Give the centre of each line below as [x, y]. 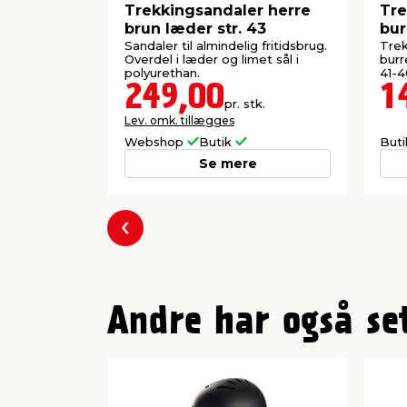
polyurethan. [162, 73]
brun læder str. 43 [195, 28]
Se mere [228, 164]
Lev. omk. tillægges [179, 121]
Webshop [156, 142]
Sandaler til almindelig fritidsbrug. [226, 46]
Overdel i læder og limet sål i [212, 60]
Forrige [150, 239]
